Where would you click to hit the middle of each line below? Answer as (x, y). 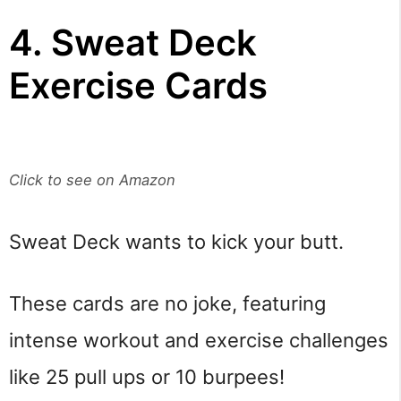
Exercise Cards (138, 85)
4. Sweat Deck (133, 42)
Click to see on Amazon (92, 179)
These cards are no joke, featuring (167, 304)
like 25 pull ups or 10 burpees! (147, 377)
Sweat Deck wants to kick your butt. (176, 241)
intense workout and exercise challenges (199, 341)
